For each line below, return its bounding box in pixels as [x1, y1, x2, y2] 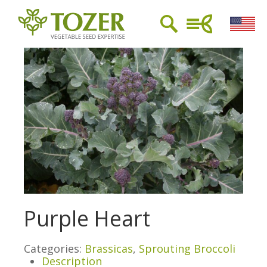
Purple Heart [24, 204, 150, 233]
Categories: [24, 241, 85, 256]
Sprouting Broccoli [139, 241, 235, 256]
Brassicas [85, 241, 133, 256]
